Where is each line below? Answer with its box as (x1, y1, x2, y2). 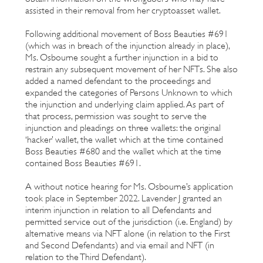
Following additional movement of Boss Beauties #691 (25, 28, 228, 39)
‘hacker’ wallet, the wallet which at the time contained (25, 134, 223, 145)
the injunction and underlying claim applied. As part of (25, 99, 224, 110)
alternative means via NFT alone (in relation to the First (25, 228, 230, 239)
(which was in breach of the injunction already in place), (25, 40, 230, 51)
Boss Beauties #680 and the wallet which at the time (25, 146, 221, 157)
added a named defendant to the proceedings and (25, 75, 211, 86)
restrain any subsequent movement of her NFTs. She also (25, 63, 238, 75)
